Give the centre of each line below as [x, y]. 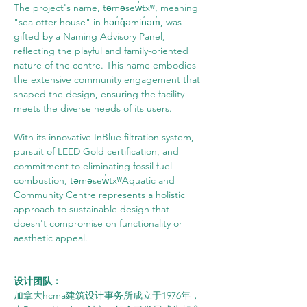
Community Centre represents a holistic [101, 195]
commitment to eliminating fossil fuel [94, 166]
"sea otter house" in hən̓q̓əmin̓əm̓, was [99, 22]
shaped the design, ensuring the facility [100, 94]
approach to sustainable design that [93, 209]
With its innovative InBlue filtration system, [105, 137]
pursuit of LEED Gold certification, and [98, 151]
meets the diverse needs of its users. [93, 108]
